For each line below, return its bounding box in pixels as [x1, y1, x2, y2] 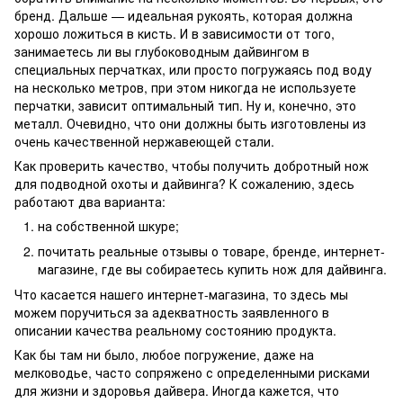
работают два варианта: [14, 192, 166, 210]
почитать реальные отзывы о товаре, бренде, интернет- [38, 242, 385, 261]
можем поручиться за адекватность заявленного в [14, 303, 329, 322]
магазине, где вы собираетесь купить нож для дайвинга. [38, 260, 387, 279]
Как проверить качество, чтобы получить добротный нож [14, 156, 369, 175]
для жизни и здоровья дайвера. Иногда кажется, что [14, 381, 339, 400]
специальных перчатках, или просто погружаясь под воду [14, 59, 372, 78]
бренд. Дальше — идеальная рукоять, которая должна [14, 5, 353, 24]
